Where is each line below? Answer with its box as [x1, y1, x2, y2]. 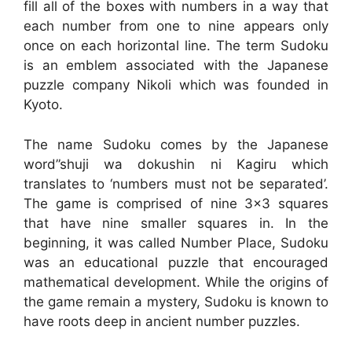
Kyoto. [24, 97, 63, 113]
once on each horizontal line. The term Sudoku [24, 38, 328, 54]
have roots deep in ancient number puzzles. [24, 313, 300, 329]
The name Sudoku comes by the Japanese [24, 136, 328, 152]
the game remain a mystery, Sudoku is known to [24, 293, 328, 310]
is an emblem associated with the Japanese [24, 57, 328, 74]
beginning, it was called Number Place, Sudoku [24, 234, 328, 251]
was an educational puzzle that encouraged [24, 254, 328, 270]
